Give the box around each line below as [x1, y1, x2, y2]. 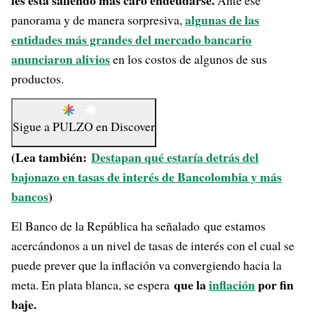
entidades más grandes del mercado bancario [11, 30, 252, 48]
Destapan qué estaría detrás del [91, 148, 259, 166]
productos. [11, 70, 64, 87]
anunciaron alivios [11, 50, 110, 68]
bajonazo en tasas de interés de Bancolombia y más [11, 168, 282, 186]
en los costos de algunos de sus [110, 50, 267, 67]
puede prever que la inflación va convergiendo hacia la [11, 257, 282, 273]
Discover [111, 118, 155, 135]
